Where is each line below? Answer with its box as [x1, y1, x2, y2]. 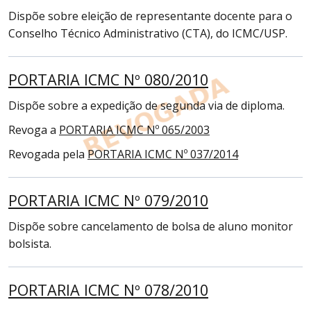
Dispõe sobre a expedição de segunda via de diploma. [8, 98, 285, 113]
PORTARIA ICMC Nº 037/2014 [87, 146, 238, 162]
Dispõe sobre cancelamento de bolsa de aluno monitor [8, 219, 293, 234]
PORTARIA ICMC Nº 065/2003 [59, 122, 210, 137]
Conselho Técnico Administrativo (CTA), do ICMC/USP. [8, 26, 287, 41]
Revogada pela [8, 146, 87, 162]
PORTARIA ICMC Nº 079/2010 [8, 190, 208, 210]
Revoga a [8, 122, 59, 137]
